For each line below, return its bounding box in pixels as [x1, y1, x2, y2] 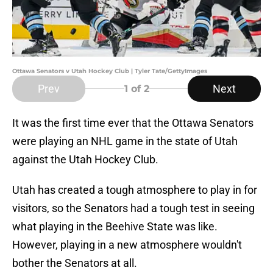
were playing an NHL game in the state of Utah [12, 135, 238, 148]
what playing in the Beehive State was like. [12, 220, 218, 233]
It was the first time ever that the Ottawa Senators [12, 116, 253, 130]
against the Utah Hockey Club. [12, 153, 158, 166]
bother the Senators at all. [12, 257, 137, 270]
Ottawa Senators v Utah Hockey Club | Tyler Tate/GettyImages [12, 67, 207, 76]
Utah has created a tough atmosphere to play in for [12, 183, 257, 197]
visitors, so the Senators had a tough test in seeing [12, 202, 255, 215]
